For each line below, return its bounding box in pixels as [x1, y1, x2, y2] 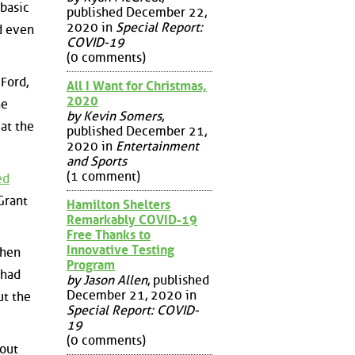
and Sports [67, 153, 127, 169]
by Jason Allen [67, 272, 147, 288]
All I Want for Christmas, [67, 78, 207, 94]
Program [67, 257, 115, 273]
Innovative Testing [67, 242, 174, 258]
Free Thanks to [67, 227, 151, 242]
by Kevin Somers [67, 108, 162, 124]
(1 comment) [67, 168, 140, 184]
